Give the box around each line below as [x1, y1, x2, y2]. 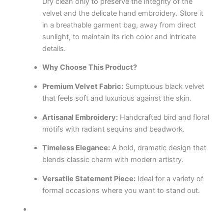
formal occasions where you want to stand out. [42, 186, 200, 195]
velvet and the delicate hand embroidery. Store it [42, 8, 203, 18]
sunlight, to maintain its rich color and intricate [42, 32, 196, 41]
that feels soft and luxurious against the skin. [42, 94, 192, 103]
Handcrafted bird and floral [117, 112, 209, 122]
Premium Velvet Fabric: [42, 82, 123, 91]
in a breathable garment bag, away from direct [42, 20, 196, 29]
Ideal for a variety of [135, 174, 203, 183]
